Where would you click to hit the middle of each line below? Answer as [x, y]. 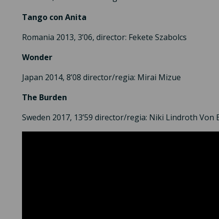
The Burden [44, 98]
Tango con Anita [54, 17]
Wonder [37, 57]
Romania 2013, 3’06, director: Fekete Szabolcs [104, 37]
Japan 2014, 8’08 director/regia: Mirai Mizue [101, 77]
